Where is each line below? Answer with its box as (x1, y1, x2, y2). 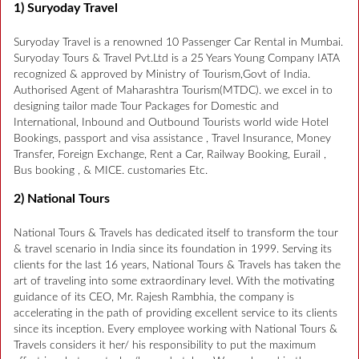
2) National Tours (14, 192, 110, 205)
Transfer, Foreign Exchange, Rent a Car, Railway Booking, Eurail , (14, 148, 326, 160)
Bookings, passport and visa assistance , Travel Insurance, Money (14, 132, 331, 144)
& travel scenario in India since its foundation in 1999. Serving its (14, 243, 332, 255)
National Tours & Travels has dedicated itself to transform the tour (14, 227, 338, 239)
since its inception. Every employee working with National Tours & (14, 323, 337, 335)
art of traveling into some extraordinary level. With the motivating (14, 275, 334, 287)
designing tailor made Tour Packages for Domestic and (14, 100, 279, 112)
